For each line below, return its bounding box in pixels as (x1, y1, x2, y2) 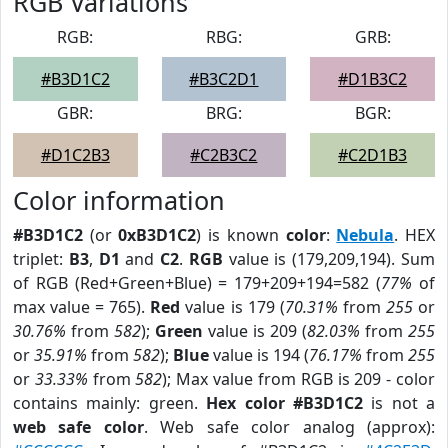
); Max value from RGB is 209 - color (162, 368, 436, 390)
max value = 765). (13, 296, 151, 318)
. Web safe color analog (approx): (143, 416, 436, 438)
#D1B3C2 (338, 68, 408, 90)
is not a (362, 392, 435, 414)
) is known (196, 224, 286, 246)
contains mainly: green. (13, 392, 207, 414)
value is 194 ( (209, 344, 309, 366)
